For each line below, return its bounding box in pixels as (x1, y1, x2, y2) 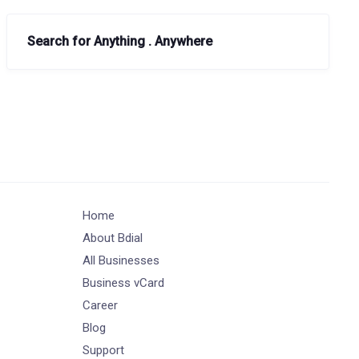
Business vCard (83, 276, 165, 290)
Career (83, 298, 119, 313)
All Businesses (83, 253, 160, 268)
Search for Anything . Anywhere (26, 34, 212, 49)
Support (83, 343, 125, 357)
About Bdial (83, 231, 143, 245)
